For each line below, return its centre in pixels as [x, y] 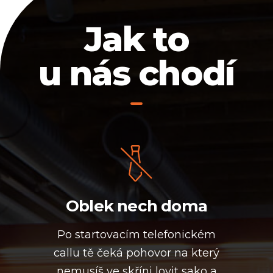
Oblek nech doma [136, 206]
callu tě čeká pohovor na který [136, 253]
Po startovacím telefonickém [136, 235]
